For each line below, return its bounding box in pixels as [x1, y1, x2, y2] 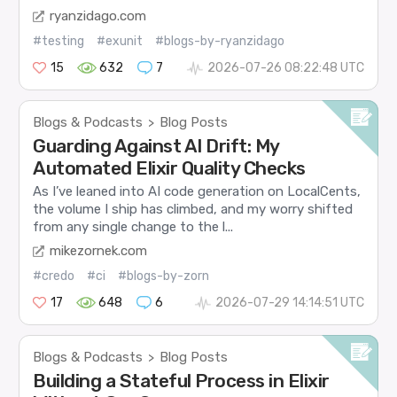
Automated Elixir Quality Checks [33, 156, 306, 179]
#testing [33, 33, 85, 49]
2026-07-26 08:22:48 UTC [206, 59, 364, 75]
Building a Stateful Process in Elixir [33, 369, 330, 392]
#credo [33, 268, 75, 284]
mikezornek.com [50, 242, 148, 259]
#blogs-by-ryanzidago [155, 33, 285, 49]
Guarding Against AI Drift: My [33, 134, 279, 157]
